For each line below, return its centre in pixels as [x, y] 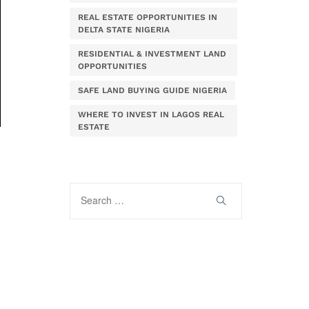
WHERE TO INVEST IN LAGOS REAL [151, 114]
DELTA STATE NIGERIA [124, 30]
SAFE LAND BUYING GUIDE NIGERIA [152, 90]
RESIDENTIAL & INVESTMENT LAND [152, 54]
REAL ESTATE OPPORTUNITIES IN [148, 17]
